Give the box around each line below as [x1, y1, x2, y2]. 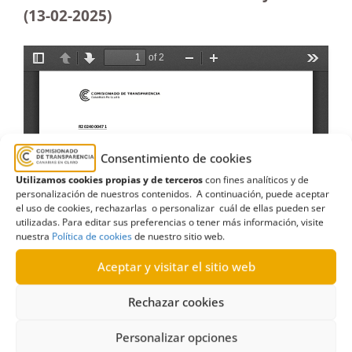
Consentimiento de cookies [101, 150, 251, 167]
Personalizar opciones [115, 329, 237, 346]
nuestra [16, 229, 52, 243]
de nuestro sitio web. [132, 229, 225, 243]
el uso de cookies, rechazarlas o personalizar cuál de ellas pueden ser [16, 200, 325, 214]
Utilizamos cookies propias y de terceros [16, 172, 203, 186]
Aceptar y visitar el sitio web [97, 258, 255, 275]
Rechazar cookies [128, 294, 224, 310]
